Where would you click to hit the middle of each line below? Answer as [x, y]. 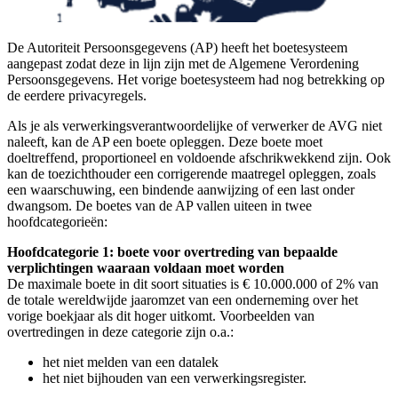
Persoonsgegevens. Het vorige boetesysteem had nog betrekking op [196, 79]
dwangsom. [40, 205]
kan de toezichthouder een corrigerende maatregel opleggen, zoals [191, 173]
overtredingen [46, 331]
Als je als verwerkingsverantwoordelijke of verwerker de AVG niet [195, 125]
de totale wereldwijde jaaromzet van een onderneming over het [183, 299]
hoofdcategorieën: [57, 221]
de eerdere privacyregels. [77, 95]
